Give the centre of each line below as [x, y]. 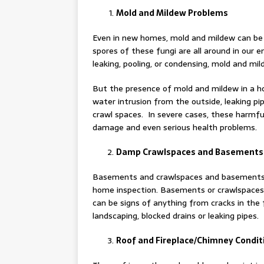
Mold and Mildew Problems [172, 13]
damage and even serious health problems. [175, 127]
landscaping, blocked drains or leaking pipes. [176, 216]
